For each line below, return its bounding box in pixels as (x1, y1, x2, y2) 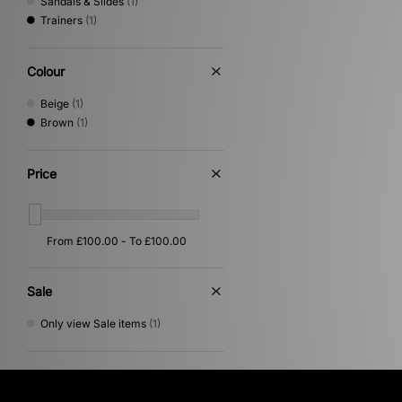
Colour (27, 64, 65, 79)
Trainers (40, 13, 83, 27)
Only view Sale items (40, 316, 146, 330)
